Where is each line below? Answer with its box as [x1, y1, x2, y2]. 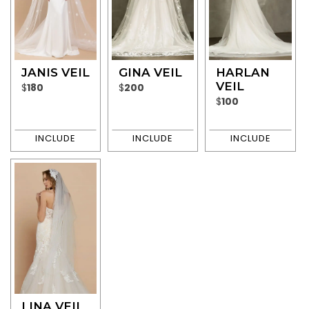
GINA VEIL [119, 65, 183, 79]
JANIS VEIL [21, 65, 90, 79]
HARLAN [216, 65, 270, 79]
